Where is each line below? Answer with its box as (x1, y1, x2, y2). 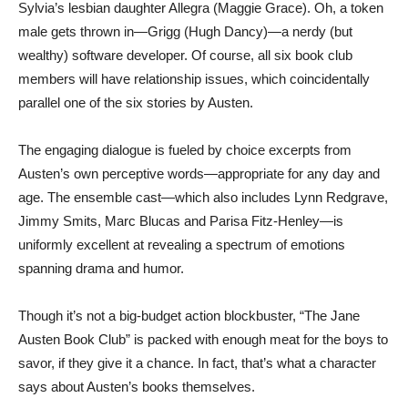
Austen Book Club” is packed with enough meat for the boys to (18, 331, 388, 347)
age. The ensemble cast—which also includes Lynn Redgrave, (18, 189, 388, 205)
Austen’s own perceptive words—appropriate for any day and (18, 166, 380, 181)
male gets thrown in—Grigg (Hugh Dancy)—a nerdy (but (18, 24, 352, 39)
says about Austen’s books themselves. (18, 379, 255, 394)
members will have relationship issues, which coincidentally (18, 71, 370, 87)
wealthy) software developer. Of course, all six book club (18, 47, 352, 63)
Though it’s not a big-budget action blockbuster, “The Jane (18, 308, 360, 323)
